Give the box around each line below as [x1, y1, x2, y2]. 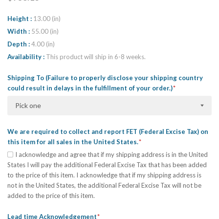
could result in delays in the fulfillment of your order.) [7, 84, 174, 92]
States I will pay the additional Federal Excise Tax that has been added [7, 160, 207, 169]
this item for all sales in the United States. [7, 137, 140, 146]
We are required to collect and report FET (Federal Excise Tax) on [7, 127, 208, 135]
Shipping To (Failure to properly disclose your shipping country [7, 74, 203, 82]
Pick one [15, 101, 41, 110]
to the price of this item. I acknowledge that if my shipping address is [7, 171, 201, 179]
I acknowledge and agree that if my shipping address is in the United [15, 150, 208, 158]
